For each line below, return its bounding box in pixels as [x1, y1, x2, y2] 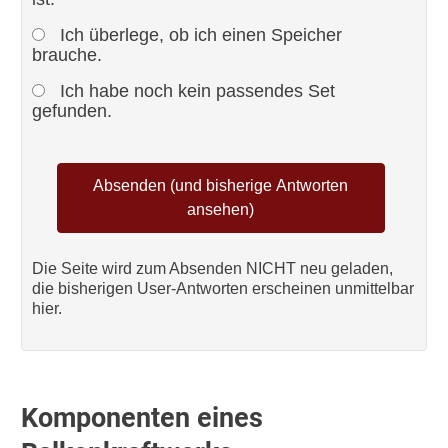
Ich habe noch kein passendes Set [54, 81, 335, 101]
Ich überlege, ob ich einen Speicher [54, 25, 342, 45]
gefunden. [31, 101, 112, 121]
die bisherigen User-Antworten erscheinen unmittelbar [31, 280, 414, 297]
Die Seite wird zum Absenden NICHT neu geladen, [31, 260, 393, 277]
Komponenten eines [20, 402, 263, 434]
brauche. [31, 45, 102, 65]
